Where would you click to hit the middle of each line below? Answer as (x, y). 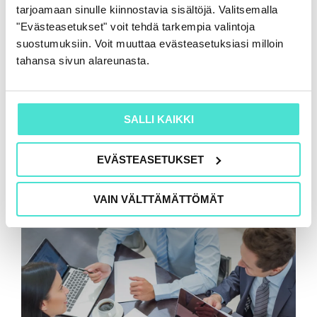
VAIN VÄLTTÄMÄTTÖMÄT (158, 199)
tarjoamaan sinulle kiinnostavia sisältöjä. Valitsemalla (147, 10)
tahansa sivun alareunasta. (83, 60)
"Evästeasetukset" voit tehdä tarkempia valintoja (136, 27)
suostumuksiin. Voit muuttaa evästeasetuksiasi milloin (150, 44)
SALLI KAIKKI (158, 119)
